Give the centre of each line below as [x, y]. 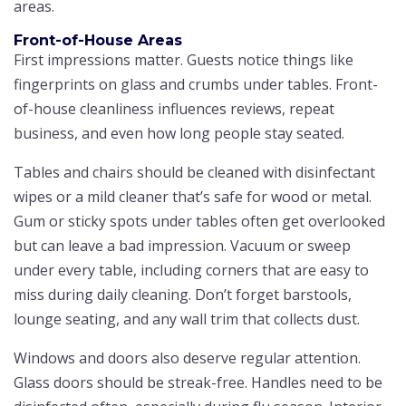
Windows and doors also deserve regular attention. [187, 358]
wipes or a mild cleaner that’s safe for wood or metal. [193, 196]
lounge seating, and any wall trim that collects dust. [187, 319]
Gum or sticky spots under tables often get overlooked [199, 221]
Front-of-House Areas [98, 40]
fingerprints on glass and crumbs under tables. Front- [196, 84]
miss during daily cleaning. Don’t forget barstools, [183, 294]
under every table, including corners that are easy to [191, 270]
